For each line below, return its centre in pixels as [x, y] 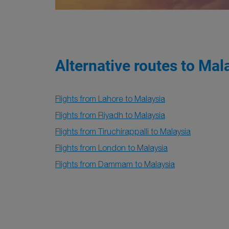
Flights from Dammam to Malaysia [115, 164]
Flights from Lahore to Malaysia [110, 99]
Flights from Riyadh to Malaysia [110, 115]
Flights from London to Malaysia [111, 148]
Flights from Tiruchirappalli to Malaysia [123, 131]
